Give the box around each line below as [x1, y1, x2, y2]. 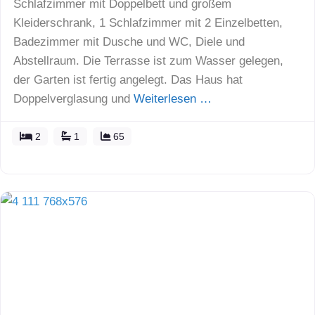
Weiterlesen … [134, 91, 212, 105]
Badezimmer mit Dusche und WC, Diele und [13, 34, 245, 49]
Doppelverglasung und [13, 91, 134, 105]
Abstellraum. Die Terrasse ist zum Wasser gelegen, [13, 53, 283, 67]
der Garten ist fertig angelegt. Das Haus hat [13, 72, 243, 86]
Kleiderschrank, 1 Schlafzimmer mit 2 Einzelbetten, [13, 15, 283, 30]
